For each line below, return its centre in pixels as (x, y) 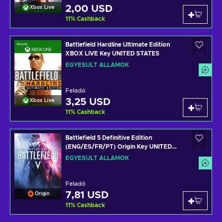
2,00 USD (89, 9)
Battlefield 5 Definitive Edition (109, 138)
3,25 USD (88, 102)
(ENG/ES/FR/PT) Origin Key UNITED (119, 147)
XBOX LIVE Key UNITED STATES (112, 54)
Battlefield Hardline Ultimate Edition (118, 45)
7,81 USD (87, 195)
